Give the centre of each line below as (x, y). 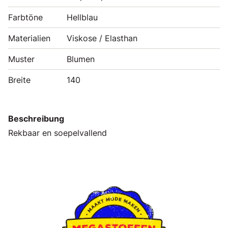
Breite (19, 80)
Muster (21, 59)
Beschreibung (36, 118)
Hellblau (82, 17)
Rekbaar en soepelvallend (59, 133)
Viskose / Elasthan (102, 38)
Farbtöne (25, 17)
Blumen (81, 59)
